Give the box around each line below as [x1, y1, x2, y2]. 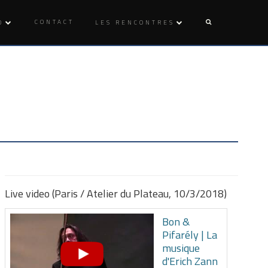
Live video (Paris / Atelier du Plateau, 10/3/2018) [5, 185, 227, 202]
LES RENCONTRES [95, 18, 175, 27]
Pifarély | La [162, 226, 218, 243]
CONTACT [35, 17, 74, 26]
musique [162, 239, 200, 256]
